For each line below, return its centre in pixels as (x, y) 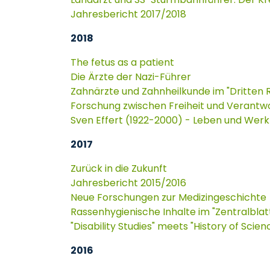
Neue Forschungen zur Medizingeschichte (170, 197)
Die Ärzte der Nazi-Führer (131, 77)
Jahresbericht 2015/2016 (128, 183)
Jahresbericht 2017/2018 (128, 14)
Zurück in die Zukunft (119, 168)
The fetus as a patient (122, 62)
